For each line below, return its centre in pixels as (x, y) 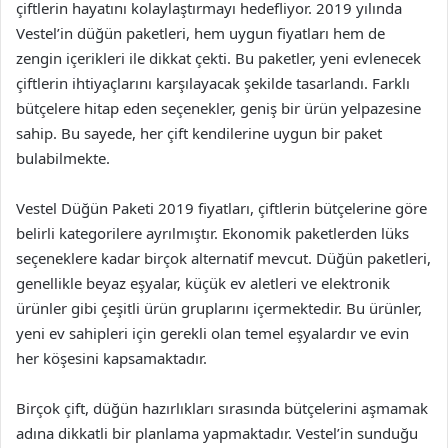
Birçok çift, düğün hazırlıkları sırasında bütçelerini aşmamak (222, 408)
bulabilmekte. (63, 158)
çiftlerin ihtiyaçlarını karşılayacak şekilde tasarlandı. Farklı (213, 83)
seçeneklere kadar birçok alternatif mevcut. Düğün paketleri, (223, 258)
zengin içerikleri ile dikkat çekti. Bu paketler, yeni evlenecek (218, 58)
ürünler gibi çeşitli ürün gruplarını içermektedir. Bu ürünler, (219, 308)
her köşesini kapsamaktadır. (111, 358)
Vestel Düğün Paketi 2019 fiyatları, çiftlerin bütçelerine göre (221, 208)
